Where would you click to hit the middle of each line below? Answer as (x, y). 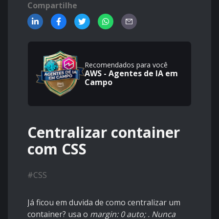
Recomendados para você (126, 65)
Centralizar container (104, 132)
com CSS (57, 149)
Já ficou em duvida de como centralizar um (104, 203)
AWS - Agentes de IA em (131, 73)
